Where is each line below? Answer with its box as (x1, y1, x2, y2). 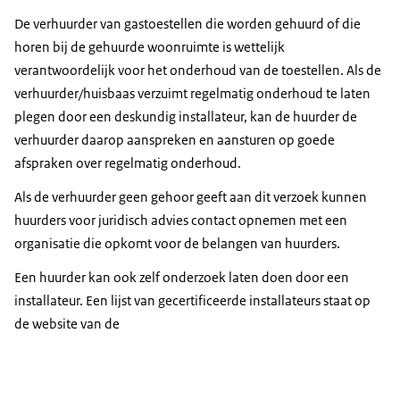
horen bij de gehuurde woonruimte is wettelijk (14, 38, 285, 56)
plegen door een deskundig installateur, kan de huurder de (14, 108, 357, 126)
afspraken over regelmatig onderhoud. (14, 154, 241, 172)
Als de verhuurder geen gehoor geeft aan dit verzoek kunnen (14, 188, 367, 206)
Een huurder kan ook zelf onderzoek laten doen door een (14, 269, 349, 287)
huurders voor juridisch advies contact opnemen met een (14, 212, 347, 229)
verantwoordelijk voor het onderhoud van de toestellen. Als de (14, 62, 381, 79)
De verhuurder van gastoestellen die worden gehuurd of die (14, 15, 361, 33)
